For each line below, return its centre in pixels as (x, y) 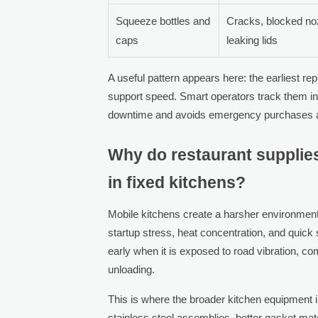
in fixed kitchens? (177, 182)
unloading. (132, 269)
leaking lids (252, 40)
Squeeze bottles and (163, 21)
